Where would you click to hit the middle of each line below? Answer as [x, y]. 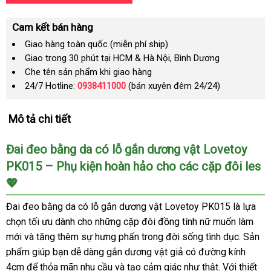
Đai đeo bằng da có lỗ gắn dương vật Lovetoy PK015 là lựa [131, 207]
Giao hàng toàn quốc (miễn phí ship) [96, 44]
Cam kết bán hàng [53, 27]
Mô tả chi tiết [40, 119]
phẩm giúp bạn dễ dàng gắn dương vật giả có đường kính [126, 252]
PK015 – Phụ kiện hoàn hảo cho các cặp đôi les [133, 166]
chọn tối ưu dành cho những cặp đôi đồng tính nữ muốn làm [130, 222]
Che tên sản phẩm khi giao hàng [88, 72]
